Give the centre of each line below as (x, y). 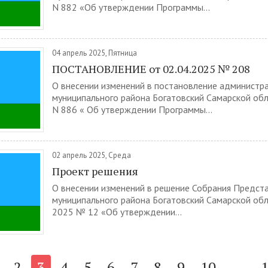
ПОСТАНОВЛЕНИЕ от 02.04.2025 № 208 (151, 69)
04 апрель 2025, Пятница (95, 53)
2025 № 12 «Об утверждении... (117, 212)
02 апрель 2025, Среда (92, 155)
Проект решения (95, 171)
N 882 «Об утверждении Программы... (131, 7)
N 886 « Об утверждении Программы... (132, 109)
